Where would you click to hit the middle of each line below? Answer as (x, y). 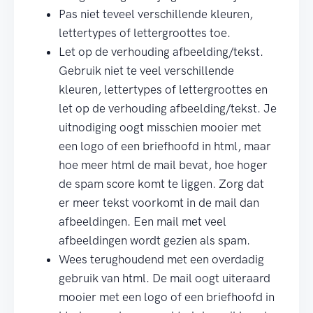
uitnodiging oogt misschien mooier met (160, 127)
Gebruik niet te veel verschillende (146, 71)
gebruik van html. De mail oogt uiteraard (165, 278)
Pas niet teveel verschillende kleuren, (156, 14)
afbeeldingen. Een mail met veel (143, 221)
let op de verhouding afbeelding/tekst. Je (168, 108)
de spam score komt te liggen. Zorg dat (161, 184)
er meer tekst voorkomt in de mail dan (159, 203)
